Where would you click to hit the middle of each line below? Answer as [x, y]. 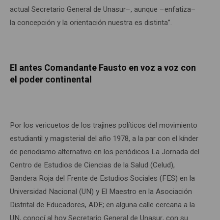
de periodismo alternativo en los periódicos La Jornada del [105, 151]
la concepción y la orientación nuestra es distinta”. [91, 22]
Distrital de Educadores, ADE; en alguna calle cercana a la [102, 205]
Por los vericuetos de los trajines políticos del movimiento [104, 125]
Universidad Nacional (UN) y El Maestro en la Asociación [101, 191]
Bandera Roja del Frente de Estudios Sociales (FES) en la [102, 178]
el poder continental [51, 80]
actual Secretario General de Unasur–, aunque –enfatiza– [103, 9]
